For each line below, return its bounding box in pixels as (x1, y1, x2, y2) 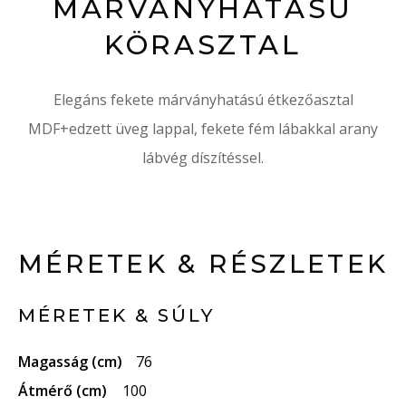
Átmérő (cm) (18, 381, 107, 401)
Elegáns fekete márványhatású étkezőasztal (53, 90, 353, 110)
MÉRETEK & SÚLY (18, 304, 215, 326)
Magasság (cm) (18, 352, 122, 372)
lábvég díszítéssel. (142, 148, 264, 168)
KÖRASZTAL (104, 28, 302, 62)
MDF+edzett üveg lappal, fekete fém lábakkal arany (28, 119, 378, 139)
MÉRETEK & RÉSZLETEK (17, 248, 389, 279)
